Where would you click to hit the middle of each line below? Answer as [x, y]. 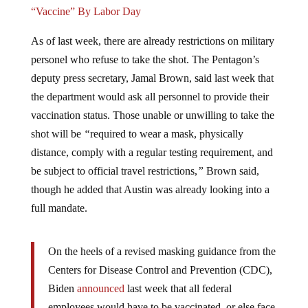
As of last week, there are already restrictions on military [152, 41]
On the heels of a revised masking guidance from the [162, 251]
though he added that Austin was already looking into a [150, 189]
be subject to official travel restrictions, [114, 170]
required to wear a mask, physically [166, 133]
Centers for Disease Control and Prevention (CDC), [160, 269]
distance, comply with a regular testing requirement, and [152, 152]
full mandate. [59, 208]
